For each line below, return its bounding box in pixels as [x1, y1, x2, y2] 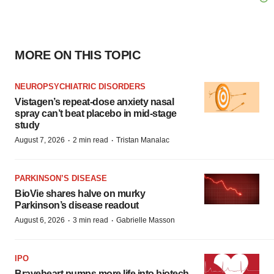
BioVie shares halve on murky [15, 188, 145, 199]
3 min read [73, 215, 108, 224]
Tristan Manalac [116, 135, 169, 144]
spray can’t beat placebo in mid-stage [15, 108, 177, 119]
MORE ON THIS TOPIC [15, 48, 140, 62]
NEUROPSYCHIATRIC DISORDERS [15, 81, 146, 91]
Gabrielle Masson [116, 215, 175, 224]
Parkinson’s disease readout [15, 199, 139, 210]
